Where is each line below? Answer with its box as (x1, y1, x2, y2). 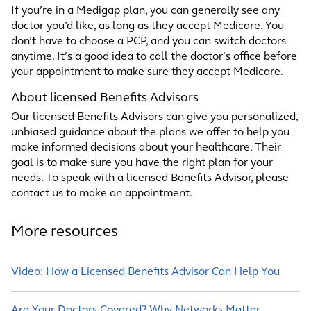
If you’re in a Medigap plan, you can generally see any (11, 6, 280, 17)
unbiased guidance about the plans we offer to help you (11, 127, 289, 138)
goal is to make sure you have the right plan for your (11, 158, 273, 169)
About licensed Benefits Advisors (11, 92, 199, 105)
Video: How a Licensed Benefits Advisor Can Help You (11, 267, 280, 278)
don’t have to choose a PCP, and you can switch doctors (11, 36, 286, 47)
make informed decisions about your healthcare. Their (11, 142, 281, 153)
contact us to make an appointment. (11, 188, 192, 199)
